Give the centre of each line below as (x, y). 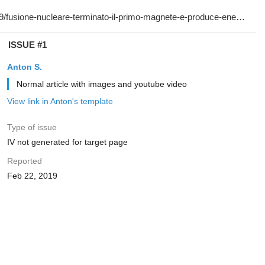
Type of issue (32, 127)
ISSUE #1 (27, 45)
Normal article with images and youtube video (101, 84)
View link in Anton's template (60, 101)
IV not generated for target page (67, 142)
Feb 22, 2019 (32, 176)
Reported (24, 161)
